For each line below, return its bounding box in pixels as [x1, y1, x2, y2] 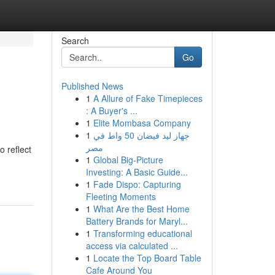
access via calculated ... [85, 239, 178, 252]
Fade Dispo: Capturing [93, 178, 181, 190]
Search [61, 34, 89, 47]
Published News [61, 80, 123, 92]
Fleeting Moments [85, 190, 156, 203]
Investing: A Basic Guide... [85, 166, 188, 178]
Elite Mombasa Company [93, 117, 191, 129]
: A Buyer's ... [85, 104, 137, 117]
